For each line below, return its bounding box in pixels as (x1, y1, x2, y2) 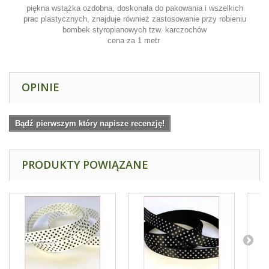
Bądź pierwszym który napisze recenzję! (15, 119, 165, 128)
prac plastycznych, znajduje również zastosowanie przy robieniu (23, 14, 246, 24)
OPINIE (22, 80, 59, 95)
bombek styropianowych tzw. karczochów (62, 25, 207, 35)
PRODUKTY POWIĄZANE (22, 157, 148, 172)
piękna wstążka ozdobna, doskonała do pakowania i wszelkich (26, 4, 243, 13)
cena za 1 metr (107, 36, 162, 46)
